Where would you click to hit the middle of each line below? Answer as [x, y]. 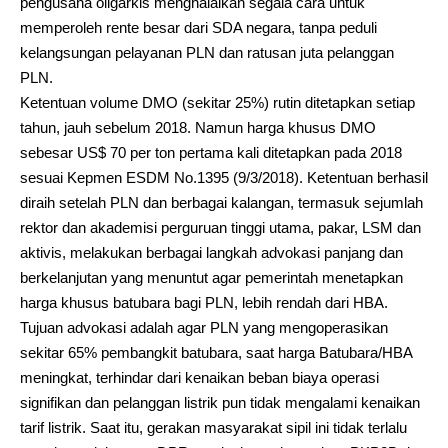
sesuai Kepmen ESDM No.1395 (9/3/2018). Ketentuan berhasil [224, 177]
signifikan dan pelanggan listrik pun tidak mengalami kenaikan [220, 402]
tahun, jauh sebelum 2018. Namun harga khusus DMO [198, 127]
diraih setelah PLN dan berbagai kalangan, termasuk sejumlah [221, 202]
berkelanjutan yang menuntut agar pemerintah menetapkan [211, 277]
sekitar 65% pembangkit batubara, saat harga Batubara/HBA [216, 352]
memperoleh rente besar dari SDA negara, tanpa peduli [198, 27]
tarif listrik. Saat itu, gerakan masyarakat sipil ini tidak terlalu [213, 427]
